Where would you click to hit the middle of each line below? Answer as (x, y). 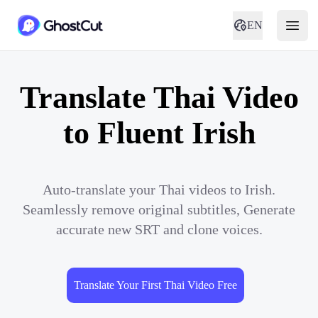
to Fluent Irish (159, 133)
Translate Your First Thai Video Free (155, 285)
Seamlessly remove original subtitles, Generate (159, 209)
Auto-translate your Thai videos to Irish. (159, 190)
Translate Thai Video (159, 98)
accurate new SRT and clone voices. (159, 229)
